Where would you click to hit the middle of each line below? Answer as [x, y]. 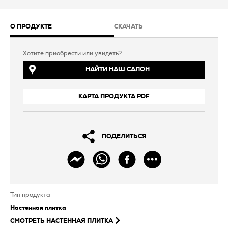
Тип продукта [30, 195]
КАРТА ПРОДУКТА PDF [114, 96]
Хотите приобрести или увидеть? [72, 53]
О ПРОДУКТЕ [31, 26]
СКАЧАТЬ [129, 26]
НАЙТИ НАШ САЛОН [117, 69]
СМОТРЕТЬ [27, 221]
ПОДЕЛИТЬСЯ [124, 136]
